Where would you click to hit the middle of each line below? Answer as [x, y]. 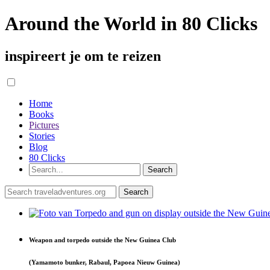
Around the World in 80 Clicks [131, 24]
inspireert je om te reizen [83, 56]
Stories [42, 136]
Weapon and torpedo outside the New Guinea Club [102, 240]
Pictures [44, 125]
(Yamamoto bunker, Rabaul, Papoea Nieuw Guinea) [105, 262]
